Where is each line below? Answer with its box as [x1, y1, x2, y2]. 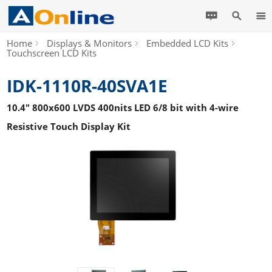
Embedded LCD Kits [146, 37, 229, 49]
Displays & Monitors [47, 37, 132, 49]
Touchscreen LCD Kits [7, 47, 97, 59]
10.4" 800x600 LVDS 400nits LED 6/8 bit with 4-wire [7, 101, 239, 114]
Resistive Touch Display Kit [7, 120, 131, 132]
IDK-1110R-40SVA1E [7, 74, 168, 97]
